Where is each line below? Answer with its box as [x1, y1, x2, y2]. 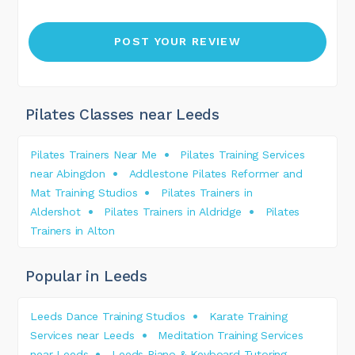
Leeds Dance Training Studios [30, 310, 185, 323]
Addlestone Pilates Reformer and [128, 167, 303, 181]
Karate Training [208, 310, 288, 323]
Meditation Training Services [158, 329, 303, 342]
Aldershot [30, 205, 81, 219]
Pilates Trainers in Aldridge [104, 205, 242, 219]
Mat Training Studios [30, 186, 138, 200]
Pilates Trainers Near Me [30, 148, 157, 162]
